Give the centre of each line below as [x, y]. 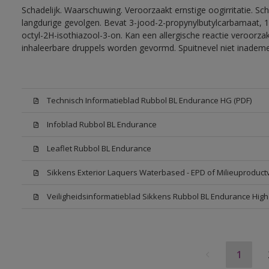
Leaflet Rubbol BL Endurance [99, 148]
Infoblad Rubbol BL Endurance [101, 124]
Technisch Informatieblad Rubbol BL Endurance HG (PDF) [149, 100]
